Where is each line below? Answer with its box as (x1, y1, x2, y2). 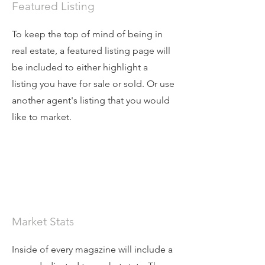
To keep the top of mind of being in (12, 28, 163, 40)
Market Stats (12, 214, 74, 228)
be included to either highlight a (12, 61, 148, 73)
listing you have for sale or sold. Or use (12, 77, 174, 89)
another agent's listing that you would (12, 94, 170, 106)
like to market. (12, 111, 74, 122)
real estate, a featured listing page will (12, 44, 170, 56)
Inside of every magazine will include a (12, 243, 173, 255)
